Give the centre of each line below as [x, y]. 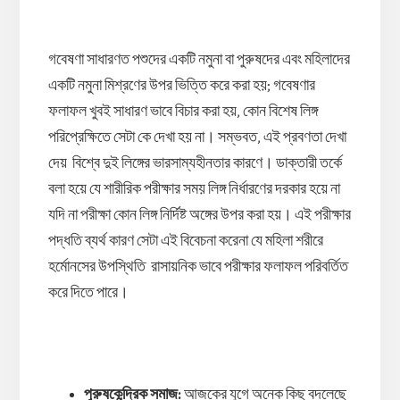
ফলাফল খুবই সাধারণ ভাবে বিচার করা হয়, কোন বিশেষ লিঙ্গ [183, 111]
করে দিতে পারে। [88, 292]
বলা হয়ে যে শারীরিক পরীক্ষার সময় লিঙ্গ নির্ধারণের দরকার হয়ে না [194, 189]
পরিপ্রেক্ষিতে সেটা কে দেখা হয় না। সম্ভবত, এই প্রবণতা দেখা [197, 137]
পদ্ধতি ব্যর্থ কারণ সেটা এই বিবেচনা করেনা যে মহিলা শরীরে [185, 241]
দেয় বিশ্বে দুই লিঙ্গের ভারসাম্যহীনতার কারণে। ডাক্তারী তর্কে [195, 163]
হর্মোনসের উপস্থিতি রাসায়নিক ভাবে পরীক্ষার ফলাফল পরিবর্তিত [198, 267]
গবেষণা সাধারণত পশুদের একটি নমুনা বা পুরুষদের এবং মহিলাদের [199, 59]
